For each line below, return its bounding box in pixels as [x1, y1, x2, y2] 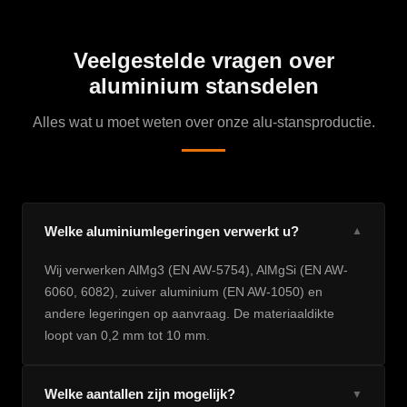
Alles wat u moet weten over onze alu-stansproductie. [32, 114, 375, 130]
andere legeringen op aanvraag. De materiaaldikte [45, 306, 334, 321]
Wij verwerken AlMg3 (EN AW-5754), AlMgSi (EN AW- [45, 263, 348, 277]
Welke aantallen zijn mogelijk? [45, 386, 235, 402]
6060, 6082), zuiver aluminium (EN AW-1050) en [45, 284, 323, 299]
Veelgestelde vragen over [73, 48, 334, 73]
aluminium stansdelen [88, 74, 319, 98]
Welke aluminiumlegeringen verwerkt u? [45, 223, 299, 239]
